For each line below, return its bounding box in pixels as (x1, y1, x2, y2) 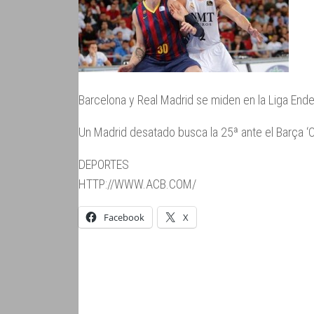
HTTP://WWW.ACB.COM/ (78, 177, 196, 192)
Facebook (104, 211, 144, 224)
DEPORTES (78, 157, 129, 172)
